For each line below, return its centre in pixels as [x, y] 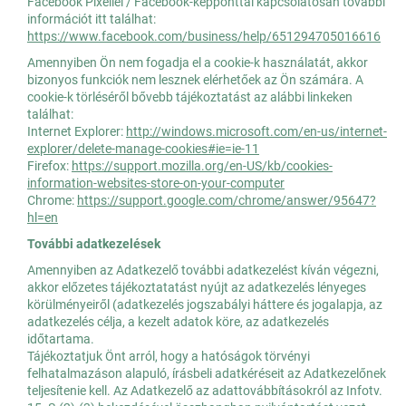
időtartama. [61, 339]
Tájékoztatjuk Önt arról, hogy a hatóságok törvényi [169, 357]
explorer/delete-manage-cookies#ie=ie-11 [143, 149]
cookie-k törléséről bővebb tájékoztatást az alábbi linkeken [190, 97]
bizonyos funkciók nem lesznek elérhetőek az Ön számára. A [195, 80]
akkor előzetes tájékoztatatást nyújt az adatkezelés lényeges [197, 288]
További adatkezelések [94, 244]
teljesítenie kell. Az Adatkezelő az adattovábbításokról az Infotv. [205, 391]
